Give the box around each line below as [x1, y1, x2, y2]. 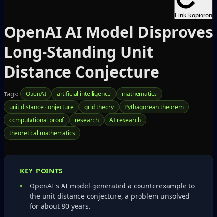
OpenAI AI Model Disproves [4, 21, 213, 42]
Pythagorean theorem [124, 103, 184, 111]
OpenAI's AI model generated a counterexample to [30, 181, 195, 190]
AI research [109, 116, 141, 124]
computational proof [9, 116, 64, 124]
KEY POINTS [20, 166, 63, 175]
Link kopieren [175, 12, 212, 19]
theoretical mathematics [9, 129, 75, 137]
